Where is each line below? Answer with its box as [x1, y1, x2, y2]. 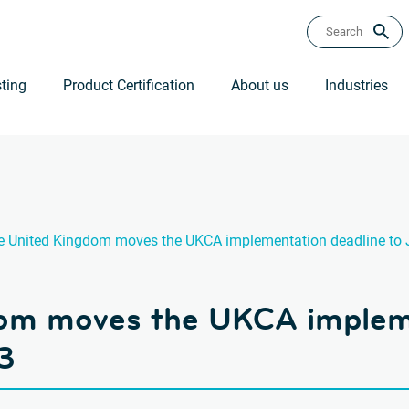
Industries [325, 77, 388, 94]
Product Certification [63, 77, 194, 94]
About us [231, 77, 288, 94]
